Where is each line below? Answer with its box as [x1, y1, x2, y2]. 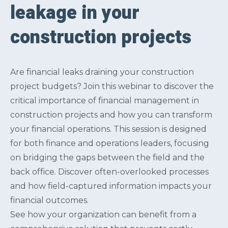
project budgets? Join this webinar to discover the [10, 81, 214, 91]
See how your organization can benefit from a [10, 209, 196, 219]
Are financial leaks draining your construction [10, 67, 194, 77]
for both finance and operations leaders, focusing [10, 138, 209, 148]
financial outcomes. [10, 195, 89, 205]
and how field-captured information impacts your [10, 181, 212, 191]
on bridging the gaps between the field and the [10, 152, 205, 162]
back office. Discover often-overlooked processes [10, 166, 209, 177]
